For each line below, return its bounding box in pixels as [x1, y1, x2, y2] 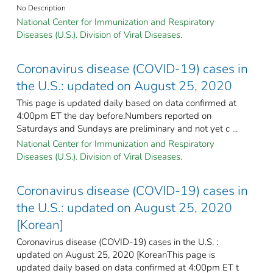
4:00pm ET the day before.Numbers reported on [16, 110, 211, 122]
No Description [16, 3, 66, 13]
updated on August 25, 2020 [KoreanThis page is [16, 249, 215, 261]
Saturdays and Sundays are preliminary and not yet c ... [16, 122, 238, 135]
